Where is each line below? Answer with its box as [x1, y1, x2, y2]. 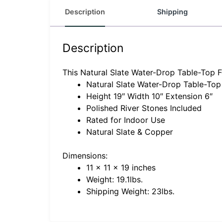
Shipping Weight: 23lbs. [86, 186, 174, 197]
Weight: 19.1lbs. [86, 174, 143, 185]
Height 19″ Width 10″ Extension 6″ [86, 91, 213, 102]
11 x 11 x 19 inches [86, 163, 156, 173]
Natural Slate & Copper [86, 127, 173, 137]
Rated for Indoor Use [86, 115, 165, 125]
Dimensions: [62, 151, 108, 161]
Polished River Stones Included [86, 103, 202, 113]
